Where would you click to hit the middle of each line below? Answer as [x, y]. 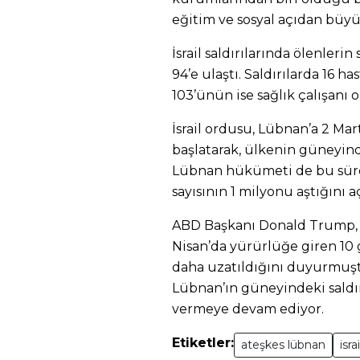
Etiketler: [203, 343]
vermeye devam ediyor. [248, 309]
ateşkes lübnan [283, 345]
